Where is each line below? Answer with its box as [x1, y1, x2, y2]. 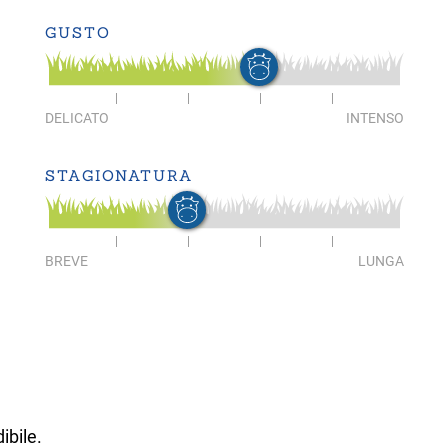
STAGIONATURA [44, 165, 194, 185]
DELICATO [44, 109, 109, 126]
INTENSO [345, 109, 404, 126]
